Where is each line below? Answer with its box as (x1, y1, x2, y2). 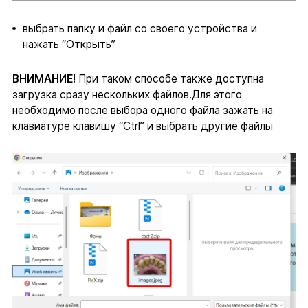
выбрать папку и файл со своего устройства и (22, 21, 257, 35)
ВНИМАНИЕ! (12, 71, 78, 85)
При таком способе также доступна (78, 71, 264, 85)
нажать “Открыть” (22, 37, 115, 51)
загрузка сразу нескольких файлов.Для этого (12, 87, 242, 101)
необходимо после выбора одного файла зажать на (12, 103, 273, 117)
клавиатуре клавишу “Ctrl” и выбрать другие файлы (12, 119, 273, 133)
